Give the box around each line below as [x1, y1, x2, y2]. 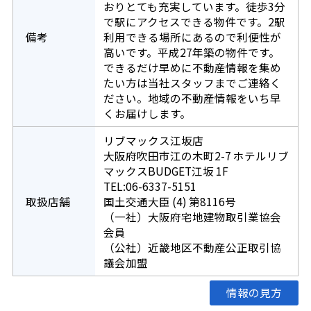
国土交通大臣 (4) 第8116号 [103, 194, 236, 210]
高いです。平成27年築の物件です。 [103, 44, 280, 60]
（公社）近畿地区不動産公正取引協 [103, 239, 281, 255]
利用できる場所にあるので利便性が [103, 29, 281, 45]
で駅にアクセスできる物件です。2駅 [103, 14, 285, 30]
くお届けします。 [103, 106, 191, 121]
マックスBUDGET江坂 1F [103, 163, 228, 179]
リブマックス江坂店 [103, 133, 203, 149]
